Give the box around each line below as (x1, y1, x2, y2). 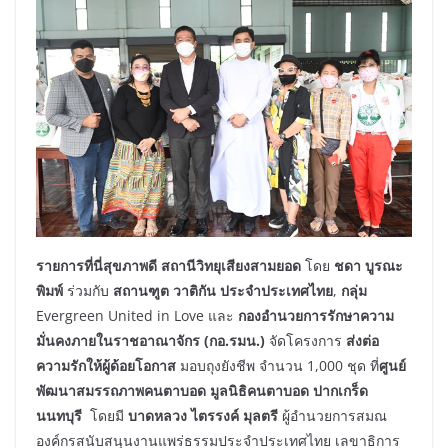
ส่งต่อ (346, 330, 379, 350)
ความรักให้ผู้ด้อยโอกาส (36, 355, 176, 375)
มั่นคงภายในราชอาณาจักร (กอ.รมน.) (36, 330, 265, 350)
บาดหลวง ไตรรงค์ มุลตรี (128, 405, 278, 425)
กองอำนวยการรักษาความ (238, 305, 394, 325)
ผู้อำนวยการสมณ (278, 405, 387, 425)
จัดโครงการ (265, 330, 346, 350)
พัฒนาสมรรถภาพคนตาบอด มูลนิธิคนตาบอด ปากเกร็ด (36, 380, 368, 400)
